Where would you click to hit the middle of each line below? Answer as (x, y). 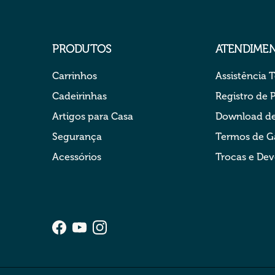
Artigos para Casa (93, 116)
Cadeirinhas (80, 96)
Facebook (81, 233)
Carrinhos (75, 76)
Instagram (123, 233)
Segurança (77, 136)
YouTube (99, 233)
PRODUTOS (82, 48)
